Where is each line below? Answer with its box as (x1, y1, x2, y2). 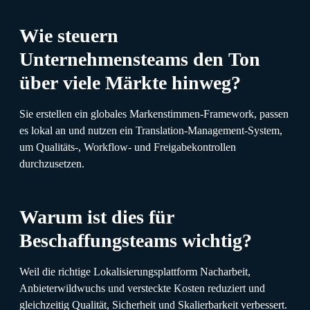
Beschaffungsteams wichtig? (19, 229, 252, 251)
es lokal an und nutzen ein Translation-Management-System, (19, 124, 282, 136)
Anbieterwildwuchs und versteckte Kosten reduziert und (19, 282, 265, 294)
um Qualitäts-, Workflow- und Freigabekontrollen (19, 140, 236, 153)
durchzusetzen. (19, 157, 84, 170)
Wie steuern (19, 24, 118, 46)
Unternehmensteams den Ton (19, 48, 260, 70)
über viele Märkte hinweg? (19, 71, 241, 93)
